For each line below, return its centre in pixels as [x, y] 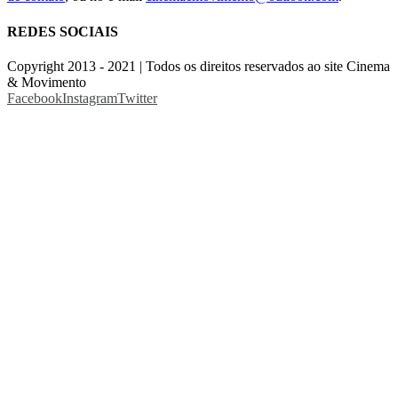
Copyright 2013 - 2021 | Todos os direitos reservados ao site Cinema [199, 66]
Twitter [137, 98]
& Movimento [47, 82]
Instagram [90, 98]
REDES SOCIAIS [63, 31]
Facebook [35, 98]
